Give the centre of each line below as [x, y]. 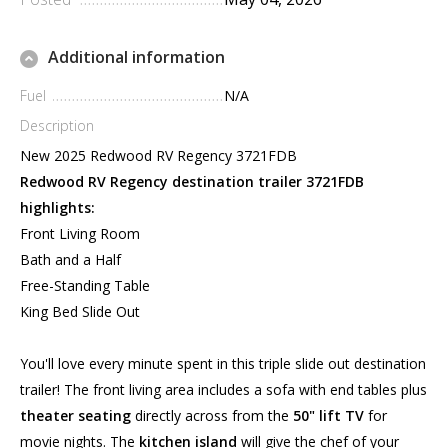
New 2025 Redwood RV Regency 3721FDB [158, 156]
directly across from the [212, 416]
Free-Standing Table [85, 286]
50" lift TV [328, 416]
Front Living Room [80, 234]
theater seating [75, 416]
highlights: [57, 208]
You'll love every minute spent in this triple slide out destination [223, 364]
